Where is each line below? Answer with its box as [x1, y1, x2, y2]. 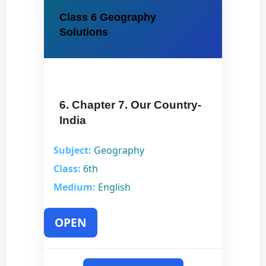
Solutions [59, 26, 108, 39]
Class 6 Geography [59, 11, 156, 24]
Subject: [53, 144, 91, 157]
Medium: [53, 180, 96, 194]
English [96, 180, 131, 194]
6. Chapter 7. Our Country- [59, 99, 201, 112]
